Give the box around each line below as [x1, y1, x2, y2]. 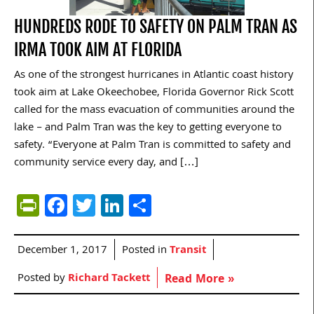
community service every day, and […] [14, 154, 198, 173]
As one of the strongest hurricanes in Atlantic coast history [14, 67, 294, 86]
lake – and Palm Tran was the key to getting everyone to [14, 119, 282, 138]
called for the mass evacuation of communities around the [14, 102, 294, 121]
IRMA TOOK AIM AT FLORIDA [14, 39, 182, 61]
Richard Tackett [68, 270, 150, 289]
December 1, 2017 [18, 242, 107, 261]
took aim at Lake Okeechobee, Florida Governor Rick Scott [14, 84, 294, 103]
